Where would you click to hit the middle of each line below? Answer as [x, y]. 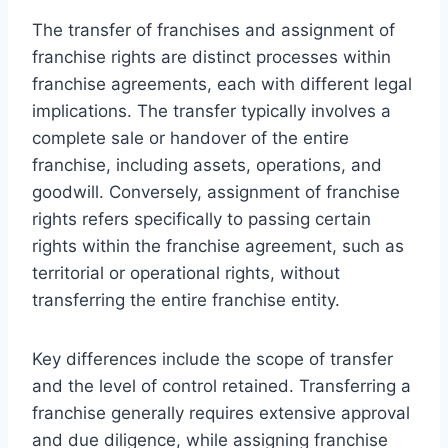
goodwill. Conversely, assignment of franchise [216, 191]
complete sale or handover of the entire [190, 137]
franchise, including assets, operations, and [207, 164]
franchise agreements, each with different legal [222, 83]
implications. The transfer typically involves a [211, 110]
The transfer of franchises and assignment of [213, 29]
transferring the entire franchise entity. [186, 299]
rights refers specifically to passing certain [201, 218]
